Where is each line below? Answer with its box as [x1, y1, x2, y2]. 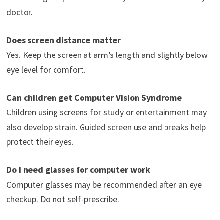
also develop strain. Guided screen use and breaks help [6, 121, 206, 133]
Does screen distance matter [6, 34, 121, 46]
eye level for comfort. [6, 63, 86, 75]
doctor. [6, 6, 33, 18]
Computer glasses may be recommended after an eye [6, 178, 202, 190]
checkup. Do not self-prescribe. [6, 193, 119, 205]
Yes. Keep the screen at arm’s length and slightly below [6, 49, 208, 60]
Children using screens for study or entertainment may [6, 106, 207, 118]
